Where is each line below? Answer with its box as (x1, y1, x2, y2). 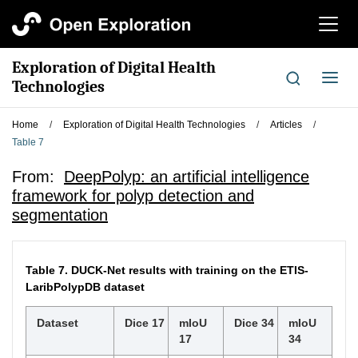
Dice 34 (234, 316, 274, 329)
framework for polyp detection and (12, 187, 254, 205)
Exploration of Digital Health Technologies (63, 119, 245, 130)
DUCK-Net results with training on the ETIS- (71, 264, 308, 276)
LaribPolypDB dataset (26, 280, 145, 293)
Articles (270, 119, 302, 130)
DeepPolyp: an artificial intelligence (64, 168, 309, 185)
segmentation (12, 206, 108, 224)
